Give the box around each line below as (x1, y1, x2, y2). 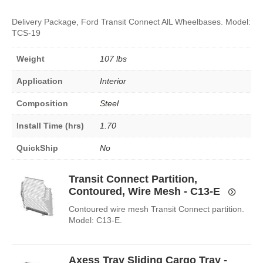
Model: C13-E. (68, 215, 122, 225)
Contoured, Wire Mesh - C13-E (68, 185, 220, 197)
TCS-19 (12, 28, 41, 38)
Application (16, 76, 63, 86)
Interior (100, 76, 126, 86)
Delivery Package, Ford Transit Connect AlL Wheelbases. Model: (12, 16, 251, 26)
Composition (16, 98, 68, 108)
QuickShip (16, 143, 58, 153)
